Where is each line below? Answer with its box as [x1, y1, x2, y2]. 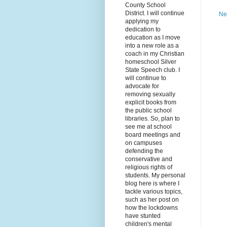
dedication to [125, 26, 161, 33]
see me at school [125, 123, 172, 131]
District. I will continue [125, 10, 184, 17]
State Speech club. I [125, 66, 180, 74]
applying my [125, 18, 159, 25]
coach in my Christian [125, 50, 184, 58]
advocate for [125, 83, 159, 90]
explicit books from [125, 99, 176, 106]
